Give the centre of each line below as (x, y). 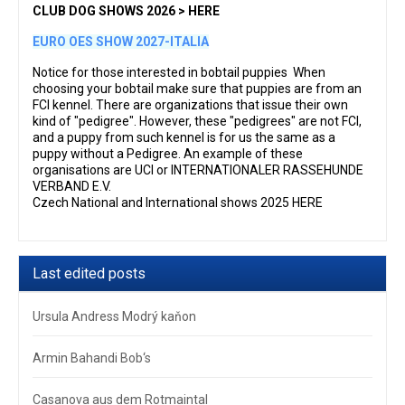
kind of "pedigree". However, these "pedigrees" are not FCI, (197, 122)
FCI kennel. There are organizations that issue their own (190, 105)
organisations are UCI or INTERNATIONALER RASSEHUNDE (198, 170)
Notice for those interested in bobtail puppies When (179, 73)
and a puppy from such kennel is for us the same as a (184, 138)
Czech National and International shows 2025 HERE (178, 203)
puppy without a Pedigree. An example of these (168, 154)
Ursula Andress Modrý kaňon (114, 317)
